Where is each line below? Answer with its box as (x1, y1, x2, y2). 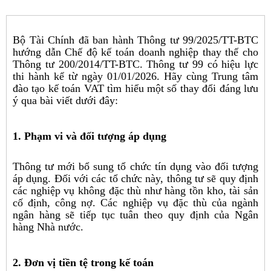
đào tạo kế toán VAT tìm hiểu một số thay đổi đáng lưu (13, 82, 258, 94)
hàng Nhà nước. (13, 220, 83, 233)
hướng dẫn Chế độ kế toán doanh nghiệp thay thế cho (13, 45, 258, 58)
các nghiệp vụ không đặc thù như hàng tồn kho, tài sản (13, 184, 258, 197)
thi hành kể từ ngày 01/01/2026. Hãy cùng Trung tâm (13, 70, 258, 82)
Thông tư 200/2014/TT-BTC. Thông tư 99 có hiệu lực (13, 57, 258, 70)
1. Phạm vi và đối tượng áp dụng (13, 129, 166, 142)
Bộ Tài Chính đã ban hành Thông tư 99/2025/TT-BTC (13, 33, 258, 46)
